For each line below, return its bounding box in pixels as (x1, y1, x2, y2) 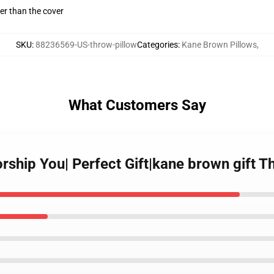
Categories (136, 40, 178, 50)
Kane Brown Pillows (181, 40, 257, 50)
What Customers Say (68, 97, 206, 114)
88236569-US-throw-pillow (35, 40, 137, 50)
